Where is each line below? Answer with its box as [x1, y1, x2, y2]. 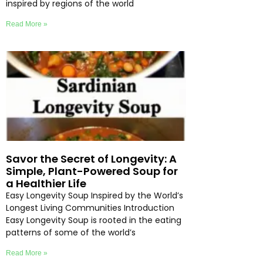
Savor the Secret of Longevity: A [6, 151, 177, 167]
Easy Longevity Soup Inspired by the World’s [6, 190, 183, 202]
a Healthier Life [6, 176, 86, 191]
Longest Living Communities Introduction [6, 202, 174, 214]
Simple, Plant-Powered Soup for [6, 164, 178, 179]
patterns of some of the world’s [6, 227, 136, 239]
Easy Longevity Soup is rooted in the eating [6, 214, 181, 227]
